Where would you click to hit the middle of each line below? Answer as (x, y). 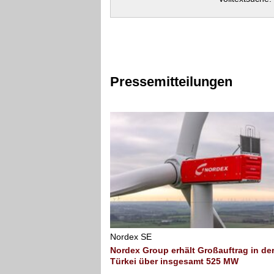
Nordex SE (131, 237)
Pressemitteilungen (171, 82)
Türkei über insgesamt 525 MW (174, 261)
